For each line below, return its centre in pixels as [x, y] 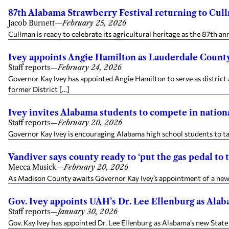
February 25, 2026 [94, 23]
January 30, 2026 [88, 212]
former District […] [39, 89]
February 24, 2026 [90, 67]
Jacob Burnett [31, 23]
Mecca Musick [32, 167]
